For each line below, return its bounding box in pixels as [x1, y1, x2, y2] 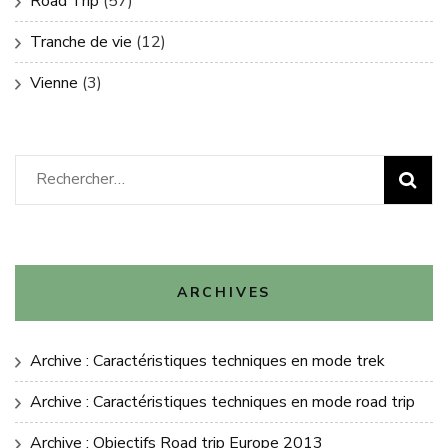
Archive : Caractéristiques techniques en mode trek [30, 349, 385, 372]
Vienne [30, 71, 78, 94]
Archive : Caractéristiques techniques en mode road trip [30, 390, 415, 413]
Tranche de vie [30, 30, 132, 53]
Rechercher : [35, 166, 120, 189]
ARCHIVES [176, 282, 272, 302]
